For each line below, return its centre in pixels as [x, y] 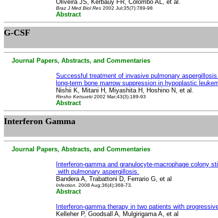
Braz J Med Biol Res [79, 8]
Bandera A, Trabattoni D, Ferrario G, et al [114, 179]
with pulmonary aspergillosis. [98, 172]
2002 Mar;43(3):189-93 [119, 97]
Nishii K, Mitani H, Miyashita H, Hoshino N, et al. [125, 90]
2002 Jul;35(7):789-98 [127, 8]
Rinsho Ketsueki [74, 97]
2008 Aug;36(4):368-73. [105, 185]
